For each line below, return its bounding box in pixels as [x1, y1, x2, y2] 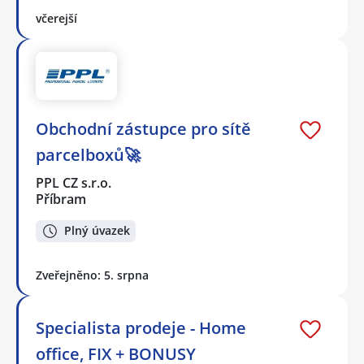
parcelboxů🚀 [36, 143, 141, 166]
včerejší [36, 10, 77, 26]
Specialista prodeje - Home [36, 316, 246, 339]
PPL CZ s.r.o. [36, 173, 113, 192]
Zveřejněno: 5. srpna [36, 266, 149, 283]
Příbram [36, 189, 86, 208]
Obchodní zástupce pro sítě [36, 117, 251, 140]
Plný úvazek [64, 223, 130, 239]
